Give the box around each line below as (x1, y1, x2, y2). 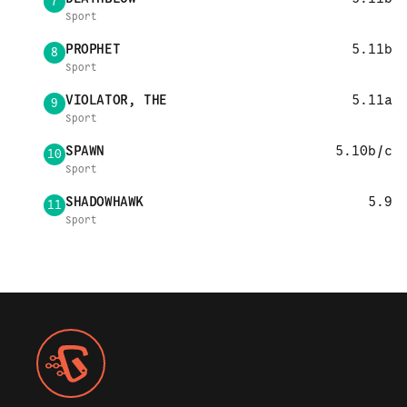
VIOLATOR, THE (65, 91, 167, 109)
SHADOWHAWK (65, 193, 144, 211)
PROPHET (65, 40, 121, 58)
